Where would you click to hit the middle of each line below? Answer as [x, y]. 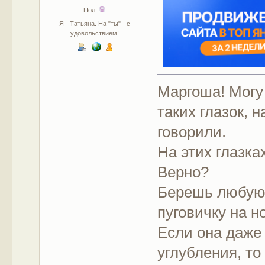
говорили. [192, 132]
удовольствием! [95, 33]
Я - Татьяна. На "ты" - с [95, 23]
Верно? [183, 172]
